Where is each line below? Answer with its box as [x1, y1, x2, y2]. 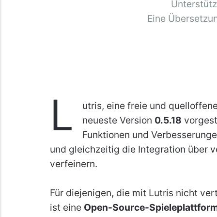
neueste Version [82, 114, 155, 126]
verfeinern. [49, 157, 97, 170]
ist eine [49, 201, 84, 213]
